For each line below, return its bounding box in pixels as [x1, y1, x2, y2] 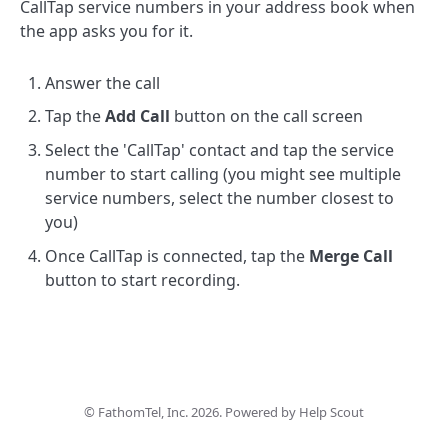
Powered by [225, 402, 299, 421]
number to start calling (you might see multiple [45, 162, 401, 185]
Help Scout [299, 402, 364, 421]
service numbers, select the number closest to [45, 186, 394, 209]
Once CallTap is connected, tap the [45, 244, 309, 267]
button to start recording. [45, 268, 240, 291]
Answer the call [45, 71, 160, 94]
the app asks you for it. [20, 19, 193, 42]
